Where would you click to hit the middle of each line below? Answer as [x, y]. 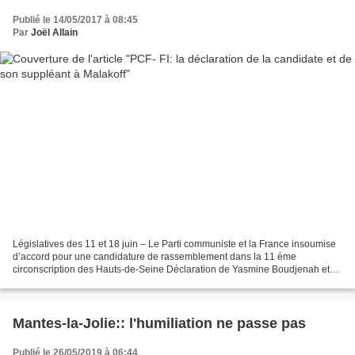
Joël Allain [54, 32]
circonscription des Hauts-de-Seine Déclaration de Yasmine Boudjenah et [171, 270]
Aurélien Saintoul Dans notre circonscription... [111, 282]
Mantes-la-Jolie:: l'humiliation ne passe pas [159, 324]
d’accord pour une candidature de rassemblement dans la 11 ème [155, 257]
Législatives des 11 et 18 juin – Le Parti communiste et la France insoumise [174, 244]
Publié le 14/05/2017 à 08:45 [75, 19]
